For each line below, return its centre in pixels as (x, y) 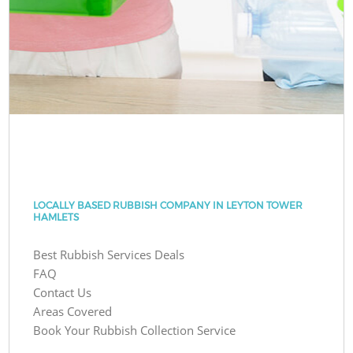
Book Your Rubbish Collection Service (135, 330)
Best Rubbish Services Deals (109, 254)
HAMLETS (56, 217)
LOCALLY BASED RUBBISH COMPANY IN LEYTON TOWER (168, 205)
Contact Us (63, 292)
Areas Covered (73, 311)
